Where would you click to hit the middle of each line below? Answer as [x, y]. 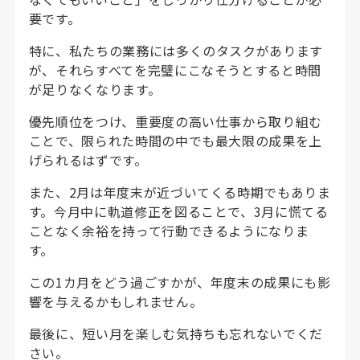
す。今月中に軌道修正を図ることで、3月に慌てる [178, 211]
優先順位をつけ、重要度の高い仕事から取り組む [175, 121]
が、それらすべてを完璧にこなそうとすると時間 [175, 70]
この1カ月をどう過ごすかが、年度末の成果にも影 [180, 282]
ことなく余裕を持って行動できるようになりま [169, 230]
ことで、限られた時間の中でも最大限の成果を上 [175, 140]
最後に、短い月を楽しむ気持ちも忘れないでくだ [176, 333]
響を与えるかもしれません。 [116, 301]
